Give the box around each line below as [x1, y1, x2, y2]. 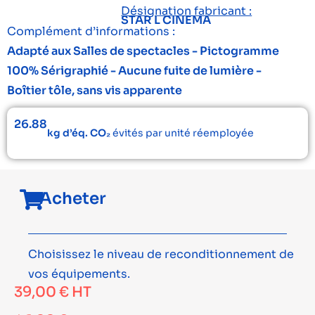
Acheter [39, 188, 107, 209]
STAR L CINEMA [121, 13, 212, 27]
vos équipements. [28, 266, 130, 281]
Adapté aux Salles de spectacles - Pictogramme [7, 44, 279, 58]
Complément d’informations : [7, 24, 175, 39]
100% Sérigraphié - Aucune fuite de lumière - [7, 63, 262, 78]
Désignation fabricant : [121, 4, 252, 18]
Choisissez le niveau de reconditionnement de [28, 247, 294, 262]
